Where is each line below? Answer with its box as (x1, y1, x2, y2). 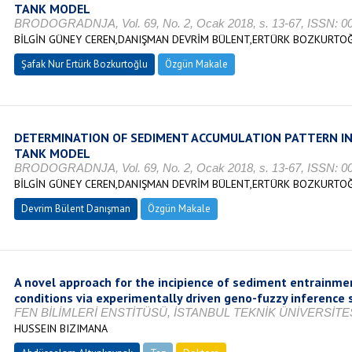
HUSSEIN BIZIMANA (13, 321, 108, 335)
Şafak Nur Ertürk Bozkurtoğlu (20, 57, 148, 71)
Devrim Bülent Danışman (20, 202, 130, 215)
